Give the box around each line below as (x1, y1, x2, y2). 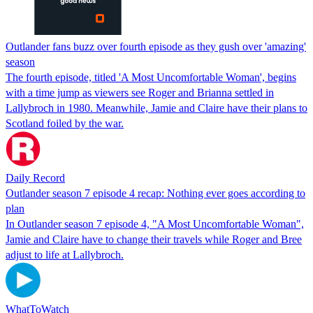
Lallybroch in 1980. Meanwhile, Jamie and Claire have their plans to (6, 101, 307, 114)
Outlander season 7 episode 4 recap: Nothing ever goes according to (6, 187, 305, 199)
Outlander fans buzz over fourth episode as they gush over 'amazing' (6, 40, 306, 52)
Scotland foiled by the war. (6, 117, 124, 129)
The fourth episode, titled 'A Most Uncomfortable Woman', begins (6, 71, 296, 83)
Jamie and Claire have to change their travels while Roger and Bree (6, 233, 302, 245)
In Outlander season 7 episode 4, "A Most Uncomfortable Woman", (6, 217, 304, 230)
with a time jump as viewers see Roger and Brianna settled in (6, 86, 274, 99)
